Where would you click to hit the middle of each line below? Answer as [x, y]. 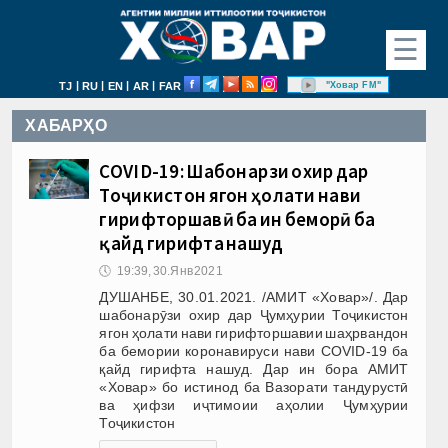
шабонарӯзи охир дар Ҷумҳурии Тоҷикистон [254, 314]
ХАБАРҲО [66, 125]
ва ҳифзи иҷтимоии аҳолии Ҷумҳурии [254, 404]
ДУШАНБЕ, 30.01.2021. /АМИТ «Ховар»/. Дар [254, 296]
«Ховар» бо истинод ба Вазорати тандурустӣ [254, 386]
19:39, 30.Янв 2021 [169, 270]
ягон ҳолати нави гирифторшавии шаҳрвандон [254, 332]
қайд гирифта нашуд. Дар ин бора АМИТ [254, 368]
